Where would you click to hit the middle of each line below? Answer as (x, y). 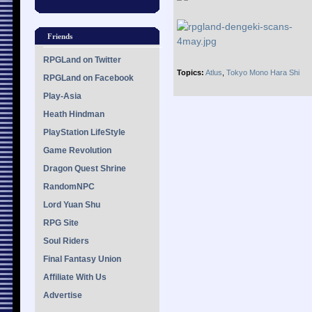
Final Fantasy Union (82, 259)
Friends (60, 37)
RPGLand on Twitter (82, 60)
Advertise (63, 295)
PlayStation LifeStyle (84, 132)
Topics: (190, 72)
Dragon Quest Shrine (85, 169)
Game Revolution (77, 150)
